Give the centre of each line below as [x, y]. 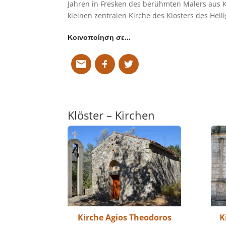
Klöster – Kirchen [111, 115]
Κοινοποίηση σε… [99, 37]
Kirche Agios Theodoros [124, 217]
